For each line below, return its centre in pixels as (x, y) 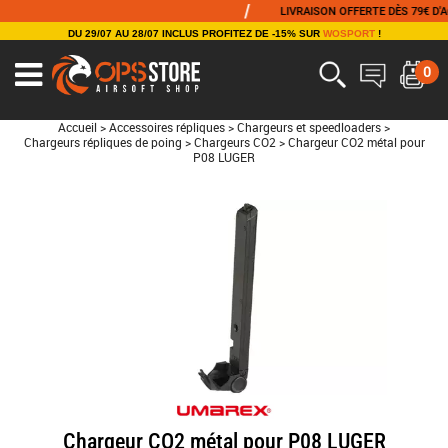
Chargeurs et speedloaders (309, 127)
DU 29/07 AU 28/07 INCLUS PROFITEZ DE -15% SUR (195, 33)
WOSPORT (348, 33)
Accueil (77, 127)
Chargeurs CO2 (234, 142)
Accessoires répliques (167, 127)
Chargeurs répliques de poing (102, 142)
